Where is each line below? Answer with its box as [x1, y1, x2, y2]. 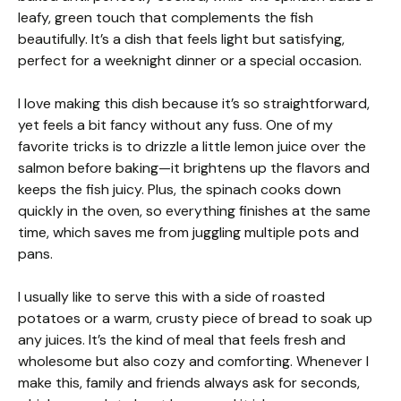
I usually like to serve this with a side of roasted [18, 287, 325, 307]
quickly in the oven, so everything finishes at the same [18, 201, 371, 221]
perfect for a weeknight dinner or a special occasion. [18, 51, 362, 71]
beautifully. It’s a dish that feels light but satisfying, [18, 30, 345, 49]
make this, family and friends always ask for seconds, [18, 373, 360, 393]
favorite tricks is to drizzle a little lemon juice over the [18, 137, 366, 157]
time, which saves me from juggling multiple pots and [18, 223, 359, 243]
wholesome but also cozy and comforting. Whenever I [18, 352, 369, 371]
